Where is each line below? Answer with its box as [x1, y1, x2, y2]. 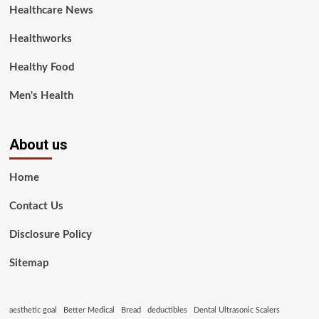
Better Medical [63, 306, 115, 315]
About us [9, 136, 68, 154]
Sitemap [9, 258, 49, 269]
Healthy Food [9, 62, 75, 73]
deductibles [147, 306, 187, 315]
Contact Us [9, 201, 63, 212]
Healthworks [9, 33, 72, 45]
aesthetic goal [9, 306, 57, 315]
